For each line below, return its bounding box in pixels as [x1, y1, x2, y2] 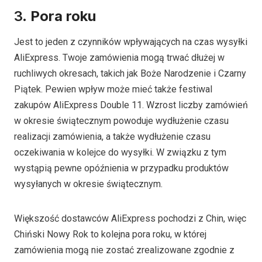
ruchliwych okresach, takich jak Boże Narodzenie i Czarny [14, 67, 246, 79]
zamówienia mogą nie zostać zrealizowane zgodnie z [14, 244, 235, 256]
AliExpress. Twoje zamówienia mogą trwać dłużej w [14, 51, 225, 63]
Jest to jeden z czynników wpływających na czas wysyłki [14, 36, 247, 47]
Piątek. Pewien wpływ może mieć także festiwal [14, 83, 212, 95]
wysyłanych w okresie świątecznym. [14, 178, 163, 189]
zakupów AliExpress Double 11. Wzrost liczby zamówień [14, 99, 248, 111]
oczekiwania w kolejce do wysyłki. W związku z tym [14, 146, 226, 158]
